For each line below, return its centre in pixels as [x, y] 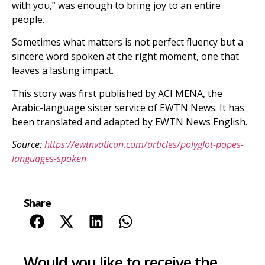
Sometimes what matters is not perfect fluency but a [127, 42]
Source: [28, 144]
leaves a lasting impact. [63, 71]
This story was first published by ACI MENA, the [117, 93]
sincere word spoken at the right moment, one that [125, 56]
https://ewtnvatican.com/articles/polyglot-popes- [144, 144]
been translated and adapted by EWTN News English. [130, 122]
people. [28, 19]
